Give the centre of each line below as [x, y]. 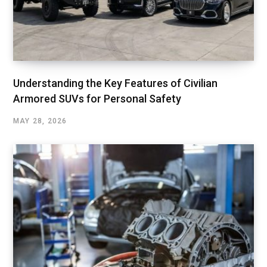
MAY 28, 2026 [40, 121]
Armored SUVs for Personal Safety [97, 98]
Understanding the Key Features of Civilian [115, 83]
